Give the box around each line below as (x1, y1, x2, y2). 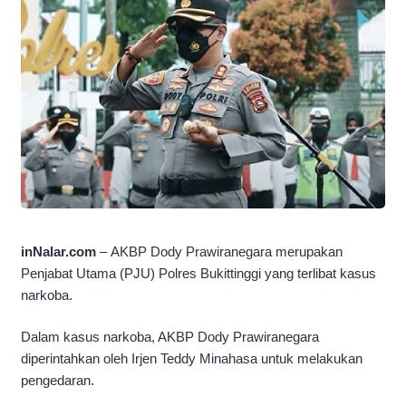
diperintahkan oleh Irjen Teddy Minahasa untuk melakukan (21, 351, 362, 367)
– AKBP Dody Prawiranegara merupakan (100, 243, 343, 259)
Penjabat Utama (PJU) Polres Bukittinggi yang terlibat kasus (21, 265, 376, 281)
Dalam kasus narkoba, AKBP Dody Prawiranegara (21, 329, 319, 345)
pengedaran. (21, 372, 94, 389)
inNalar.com (21, 243, 100, 259)
